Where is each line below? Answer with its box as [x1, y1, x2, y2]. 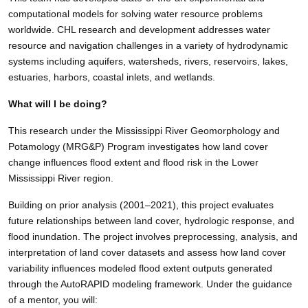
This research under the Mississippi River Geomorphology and [8, 124, 280, 136]
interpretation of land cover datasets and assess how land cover [8, 246, 286, 258]
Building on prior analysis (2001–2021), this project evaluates [8, 199, 274, 210]
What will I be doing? [8, 98, 107, 109]
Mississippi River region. [8, 172, 113, 184]
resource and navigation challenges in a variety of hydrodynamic [8, 39, 288, 51]
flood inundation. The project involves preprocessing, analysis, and [8, 230, 298, 242]
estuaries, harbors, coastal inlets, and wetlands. [8, 71, 218, 82]
